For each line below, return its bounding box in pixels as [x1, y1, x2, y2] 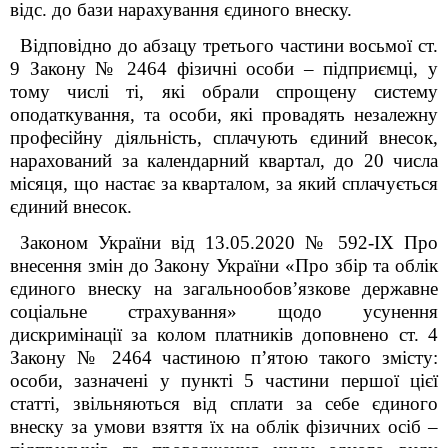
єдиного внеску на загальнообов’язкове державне [10, 278, 438, 299]
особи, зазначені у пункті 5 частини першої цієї [10, 370, 438, 391]
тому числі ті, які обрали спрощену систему [10, 81, 438, 102]
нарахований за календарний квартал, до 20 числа [10, 150, 438, 171]
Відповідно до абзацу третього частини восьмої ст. [20, 35, 438, 56]
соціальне [10, 301, 87, 322]
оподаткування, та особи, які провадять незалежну [10, 104, 438, 125]
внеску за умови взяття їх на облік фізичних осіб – [10, 416, 438, 437]
